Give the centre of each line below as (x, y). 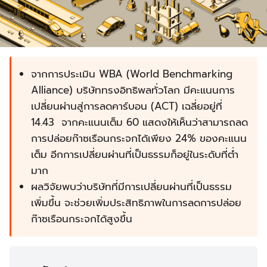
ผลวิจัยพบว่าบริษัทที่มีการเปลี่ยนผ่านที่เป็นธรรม (131, 187)
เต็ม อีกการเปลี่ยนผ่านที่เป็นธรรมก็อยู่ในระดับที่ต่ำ (135, 155)
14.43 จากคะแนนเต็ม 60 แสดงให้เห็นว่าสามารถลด (139, 122)
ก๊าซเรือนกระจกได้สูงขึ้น (82, 219)
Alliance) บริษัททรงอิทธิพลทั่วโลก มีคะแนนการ (133, 90)
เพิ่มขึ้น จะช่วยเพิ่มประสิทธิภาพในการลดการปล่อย (136, 203)
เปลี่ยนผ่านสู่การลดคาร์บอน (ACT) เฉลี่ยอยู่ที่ (127, 106)
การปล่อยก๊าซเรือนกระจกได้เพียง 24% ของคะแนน (139, 139)
